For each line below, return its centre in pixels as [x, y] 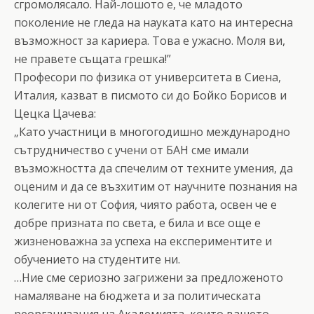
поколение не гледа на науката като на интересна [153, 22]
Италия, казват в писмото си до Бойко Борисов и [150, 95]
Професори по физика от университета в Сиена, [148, 77]
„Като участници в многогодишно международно [152, 131]
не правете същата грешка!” [93, 59]
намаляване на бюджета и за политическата [137, 295]
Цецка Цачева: [55, 113]
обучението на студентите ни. [97, 259]
